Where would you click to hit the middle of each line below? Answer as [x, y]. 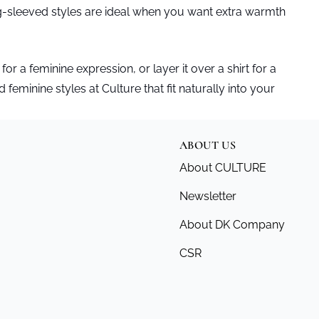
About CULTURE [223, 168]
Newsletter [208, 196]
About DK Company [232, 225]
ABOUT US [208, 145]
